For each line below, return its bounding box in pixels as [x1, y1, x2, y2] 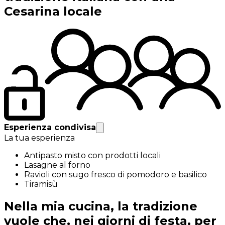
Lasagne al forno [24, 160, 90, 170]
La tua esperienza [4, 133, 75, 143]
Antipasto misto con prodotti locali [24, 151, 161, 161]
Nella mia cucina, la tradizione [4, 199, 197, 214]
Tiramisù [24, 179, 58, 189]
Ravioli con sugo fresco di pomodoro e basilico [24, 170, 207, 180]
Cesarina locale [4, 4, 102, 19]
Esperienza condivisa [4, 123, 96, 133]
